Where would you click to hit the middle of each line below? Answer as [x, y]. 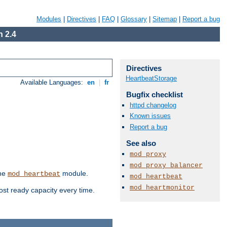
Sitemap [165, 19]
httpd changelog [153, 105]
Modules [49, 19]
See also [141, 143]
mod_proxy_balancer [166, 165]
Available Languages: [53, 83]
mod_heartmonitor [162, 188]
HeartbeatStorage [151, 78]
